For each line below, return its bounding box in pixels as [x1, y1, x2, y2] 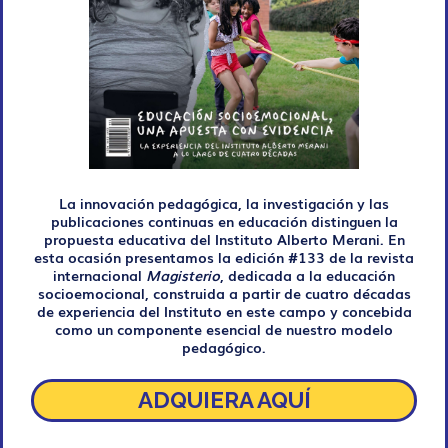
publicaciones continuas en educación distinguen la [50, 209, 398, 231]
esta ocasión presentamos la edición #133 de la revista [34, 245, 414, 267]
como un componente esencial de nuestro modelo [55, 317, 393, 339]
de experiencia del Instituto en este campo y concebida [36, 299, 412, 321]
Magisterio [146, 263, 220, 285]
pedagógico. [182, 335, 266, 357]
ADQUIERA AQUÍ [137, 386, 311, 413]
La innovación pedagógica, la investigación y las [59, 191, 389, 213]
